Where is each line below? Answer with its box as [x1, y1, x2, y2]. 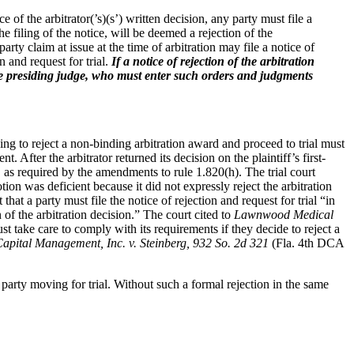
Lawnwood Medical [234, 207, 333, 221]
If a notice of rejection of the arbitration [111, 54, 314, 68]
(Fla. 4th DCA [269, 235, 344, 250]
